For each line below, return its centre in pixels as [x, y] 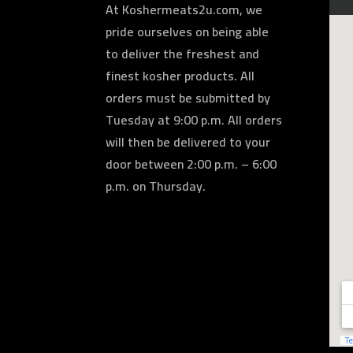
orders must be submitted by [188, 98]
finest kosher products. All [180, 76]
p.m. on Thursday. [156, 186]
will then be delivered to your [188, 142]
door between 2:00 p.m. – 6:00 [191, 164]
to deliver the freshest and [183, 54]
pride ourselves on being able [188, 32]
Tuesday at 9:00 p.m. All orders [194, 120]
